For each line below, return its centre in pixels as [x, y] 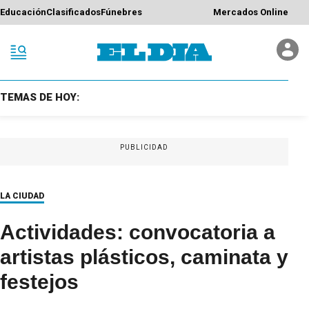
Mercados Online [251, 12]
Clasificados [73, 12]
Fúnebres [121, 12]
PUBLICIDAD [144, 147]
